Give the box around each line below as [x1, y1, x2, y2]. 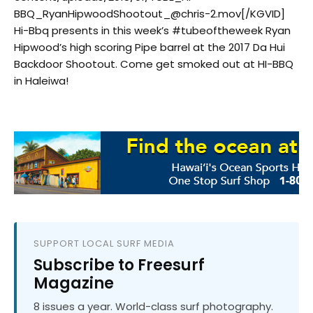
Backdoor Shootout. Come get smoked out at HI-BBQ [14, 57, 293, 72]
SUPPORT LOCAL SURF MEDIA [34, 237, 175, 251]
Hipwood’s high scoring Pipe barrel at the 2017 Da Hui [14, 40, 285, 55]
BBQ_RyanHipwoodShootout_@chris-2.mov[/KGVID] [14, 6, 285, 22]
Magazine [34, 272, 114, 295]
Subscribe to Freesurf [34, 254, 205, 277]
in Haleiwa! [14, 73, 68, 89]
